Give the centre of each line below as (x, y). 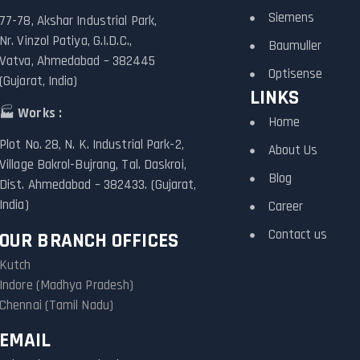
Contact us (298, 235)
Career (286, 207)
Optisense (295, 74)
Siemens (291, 18)
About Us (293, 150)
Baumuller (295, 46)
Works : (40, 113)
